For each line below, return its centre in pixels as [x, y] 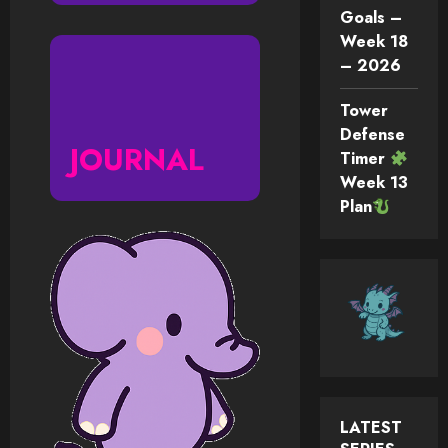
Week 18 [374, 42]
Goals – [371, 18]
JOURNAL [137, 159]
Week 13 [374, 183]
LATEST [370, 428]
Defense [372, 135]
